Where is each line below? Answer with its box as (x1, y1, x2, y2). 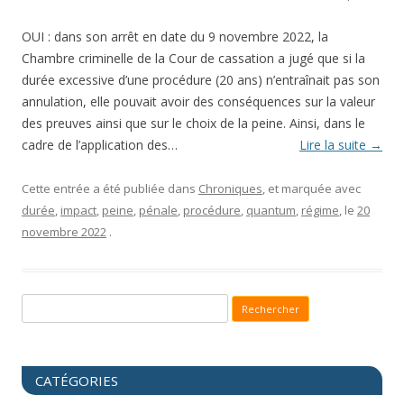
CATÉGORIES (35, 372, 118, 390)
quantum (246, 202, 296, 219)
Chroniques (198, 180, 262, 197)
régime (301, 202, 339, 219)
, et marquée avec (262, 180, 361, 197)
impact (60, 202, 96, 219)
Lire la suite (299, 136, 370, 154)
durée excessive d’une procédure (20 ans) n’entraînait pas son (22, 71, 380, 89)
